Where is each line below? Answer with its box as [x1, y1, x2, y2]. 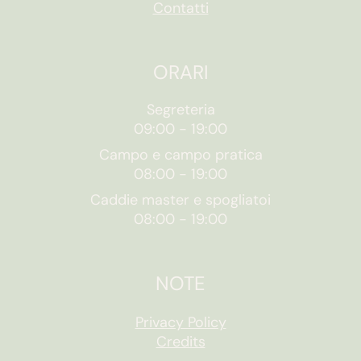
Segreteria [146, 100, 215, 120]
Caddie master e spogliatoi [90, 190, 271, 210]
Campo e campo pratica [98, 145, 263, 165]
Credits [156, 332, 205, 352]
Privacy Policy [135, 313, 226, 333]
